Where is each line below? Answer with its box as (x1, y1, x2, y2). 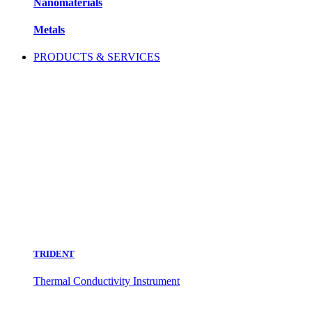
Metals (33, 24, 65, 36)
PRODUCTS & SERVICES (33, 51, 160, 63)
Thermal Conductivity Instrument (33, 274, 180, 287)
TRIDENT (33, 248, 75, 259)
